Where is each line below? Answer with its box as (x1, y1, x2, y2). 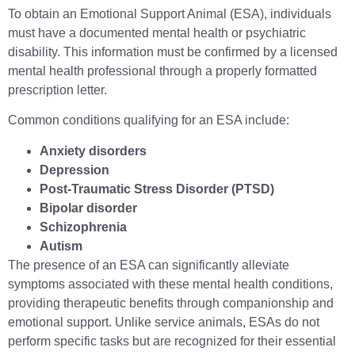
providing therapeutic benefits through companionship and (8, 296, 334, 310)
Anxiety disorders (40, 143, 147, 158)
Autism (40, 239, 82, 253)
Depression (40, 162, 109, 177)
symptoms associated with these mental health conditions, (8, 277, 333, 291)
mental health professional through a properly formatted (8, 63, 317, 78)
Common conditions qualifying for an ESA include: (8, 113, 289, 128)
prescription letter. (8, 82, 107, 97)
